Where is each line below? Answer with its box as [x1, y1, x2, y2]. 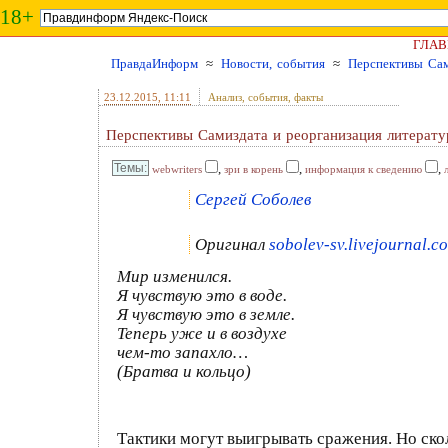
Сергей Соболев [195, 190, 311, 209]
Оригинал [195, 235, 269, 254]
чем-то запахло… [117, 343, 248, 362]
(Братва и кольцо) [117, 362, 251, 381]
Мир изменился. [117, 267, 232, 286]
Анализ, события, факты [208, 91, 323, 103]
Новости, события [221, 56, 325, 71]
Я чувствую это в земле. [117, 305, 295, 324]
